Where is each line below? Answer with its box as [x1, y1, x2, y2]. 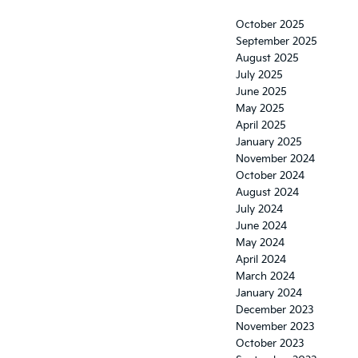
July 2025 [236, 69, 283, 82]
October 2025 [236, 18, 304, 31]
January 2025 [236, 136, 302, 149]
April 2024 [236, 253, 286, 266]
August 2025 [236, 52, 299, 65]
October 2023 [236, 337, 304, 350]
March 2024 [236, 270, 295, 283]
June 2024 [236, 220, 287, 233]
